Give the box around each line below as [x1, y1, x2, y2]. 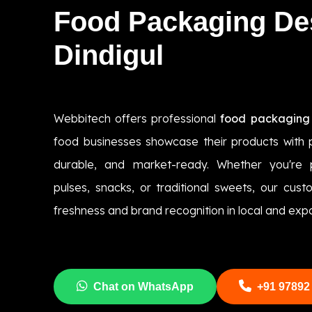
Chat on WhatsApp [93, 280, 194, 292]
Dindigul [54, 39, 164, 70]
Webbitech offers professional [54, 111, 221, 125]
